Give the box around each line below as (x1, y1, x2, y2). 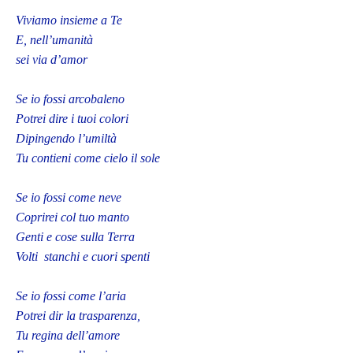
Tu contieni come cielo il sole (16, 151, 160, 165)
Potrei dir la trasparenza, (16, 309, 140, 323)
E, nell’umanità (16, 33, 93, 47)
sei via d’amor (16, 53, 87, 67)
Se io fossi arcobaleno (16, 92, 124, 106)
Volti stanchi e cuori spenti (16, 250, 150, 264)
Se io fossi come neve (16, 191, 121, 205)
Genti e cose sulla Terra (16, 230, 135, 244)
